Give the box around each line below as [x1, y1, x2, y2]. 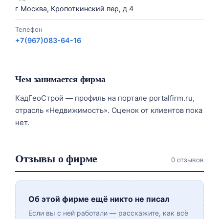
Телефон [15, 25, 43, 33]
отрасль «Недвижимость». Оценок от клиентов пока [15, 106, 203, 115]
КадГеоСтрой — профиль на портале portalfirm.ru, [15, 93, 195, 103]
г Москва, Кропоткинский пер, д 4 [15, 4, 134, 13]
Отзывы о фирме [15, 150, 98, 166]
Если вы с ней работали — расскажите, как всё [28, 209, 189, 217]
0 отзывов [171, 156, 204, 164]
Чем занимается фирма [15, 72, 106, 85]
